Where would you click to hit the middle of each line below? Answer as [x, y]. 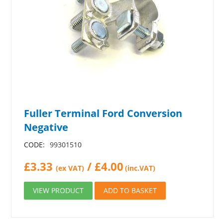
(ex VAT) [70, 168]
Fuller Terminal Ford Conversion [103, 113]
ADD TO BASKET [130, 190]
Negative [46, 127]
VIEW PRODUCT [58, 190]
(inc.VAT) [140, 168]
